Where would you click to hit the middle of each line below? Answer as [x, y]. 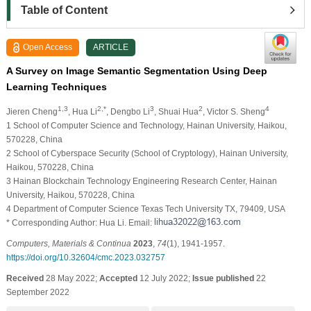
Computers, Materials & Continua [68, 243]
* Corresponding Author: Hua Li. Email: [80, 222]
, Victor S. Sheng [234, 111]
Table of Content [64, 10]
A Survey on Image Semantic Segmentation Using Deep [136, 70]
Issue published [223, 278]
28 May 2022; [71, 278]
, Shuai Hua [176, 111]
